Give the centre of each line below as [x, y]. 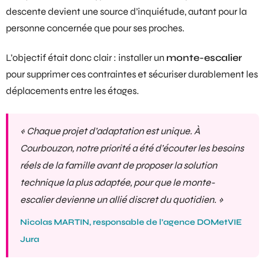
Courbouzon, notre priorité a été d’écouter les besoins [132, 148]
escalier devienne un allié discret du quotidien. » [122, 200]
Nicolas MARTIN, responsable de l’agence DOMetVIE [131, 222]
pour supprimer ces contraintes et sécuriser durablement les [132, 74]
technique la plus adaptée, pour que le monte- [117, 182]
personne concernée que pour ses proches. [95, 29]
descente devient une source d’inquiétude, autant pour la [126, 12]
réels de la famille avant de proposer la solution [119, 165]
